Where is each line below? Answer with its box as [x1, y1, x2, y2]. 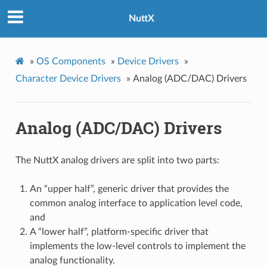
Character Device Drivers [15, 73, 121, 83]
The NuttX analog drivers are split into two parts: [15, 155, 219, 165]
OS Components [36, 56, 105, 66]
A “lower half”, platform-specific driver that [29, 226, 209, 237]
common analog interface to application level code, [29, 198, 243, 208]
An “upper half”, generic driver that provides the [29, 184, 229, 194]
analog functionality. [29, 255, 115, 265]
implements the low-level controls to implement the [29, 241, 246, 251]
